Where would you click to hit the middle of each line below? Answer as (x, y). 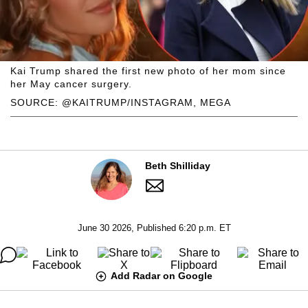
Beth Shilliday (178, 165)
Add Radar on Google (162, 275)
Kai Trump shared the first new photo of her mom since (148, 70)
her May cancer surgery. (71, 84)
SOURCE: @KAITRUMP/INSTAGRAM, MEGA (121, 102)
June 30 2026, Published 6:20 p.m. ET (154, 228)
